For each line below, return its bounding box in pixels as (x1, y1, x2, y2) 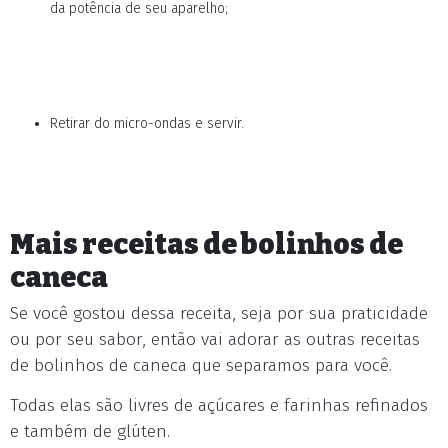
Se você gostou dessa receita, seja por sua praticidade (10, 303, 428, 324)
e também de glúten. (10, 421, 170, 442)
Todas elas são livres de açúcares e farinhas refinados (10, 395, 428, 416)
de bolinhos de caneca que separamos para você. (10, 355, 392, 376)
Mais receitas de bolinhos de (10, 228, 403, 261)
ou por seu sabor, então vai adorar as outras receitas (10, 329, 420, 350)
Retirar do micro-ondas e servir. (50, 115, 244, 132)
